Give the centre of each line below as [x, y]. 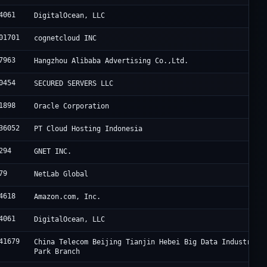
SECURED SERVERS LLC [74, 84]
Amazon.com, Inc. [68, 197]
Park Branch [57, 252]
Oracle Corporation [72, 106]
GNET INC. [53, 152]
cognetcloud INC [66, 38]
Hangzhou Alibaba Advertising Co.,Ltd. [111, 61]
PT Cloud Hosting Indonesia [89, 129]
